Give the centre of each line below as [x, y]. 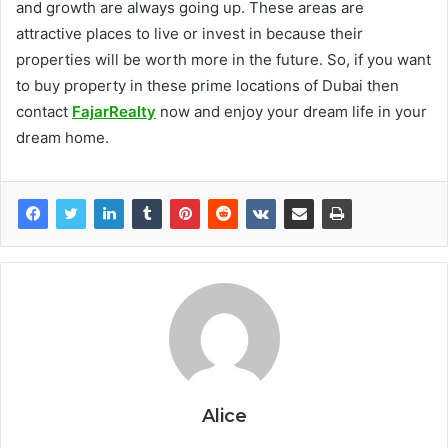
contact [44, 112]
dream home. [62, 138]
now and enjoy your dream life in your [291, 112]
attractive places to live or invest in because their [189, 34]
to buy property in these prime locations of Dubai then [207, 86]
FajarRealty [114, 112]
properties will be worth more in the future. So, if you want [223, 60]
